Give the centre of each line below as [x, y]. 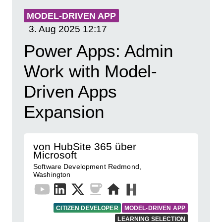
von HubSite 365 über [85, 146]
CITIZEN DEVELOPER [87, 208]
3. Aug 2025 [55, 29]
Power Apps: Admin [98, 51]
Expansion [64, 112]
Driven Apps [70, 91]
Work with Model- [90, 71]
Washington [52, 174]
